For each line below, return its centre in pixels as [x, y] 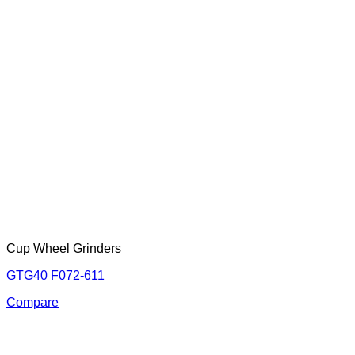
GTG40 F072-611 [55, 275]
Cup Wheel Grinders [64, 248]
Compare [32, 302]
